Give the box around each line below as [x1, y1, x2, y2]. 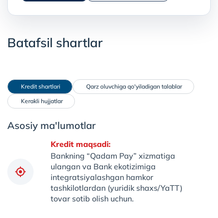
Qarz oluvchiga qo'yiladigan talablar [86, 83, 182, 90]
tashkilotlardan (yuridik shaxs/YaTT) [51, 183, 182, 193]
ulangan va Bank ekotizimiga [51, 162, 156, 171]
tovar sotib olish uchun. [51, 194, 134, 203]
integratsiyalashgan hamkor [51, 172, 153, 182]
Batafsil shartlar [7, 35, 103, 51]
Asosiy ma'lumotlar [7, 119, 96, 131]
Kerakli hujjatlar [21, 97, 63, 105]
